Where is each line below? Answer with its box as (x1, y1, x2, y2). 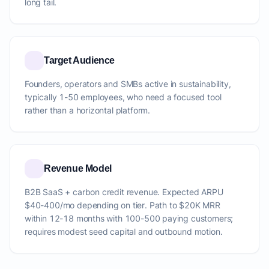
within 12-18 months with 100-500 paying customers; (25, 213, 234, 223)
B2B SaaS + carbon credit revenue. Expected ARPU (25, 187, 223, 197)
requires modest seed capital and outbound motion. (25, 226, 223, 237)
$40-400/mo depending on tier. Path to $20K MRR (25, 200, 220, 210)
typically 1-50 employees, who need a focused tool (25, 92, 222, 102)
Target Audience (44, 55, 115, 65)
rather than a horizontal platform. (25, 105, 151, 115)
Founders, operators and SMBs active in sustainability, (25, 79, 231, 89)
